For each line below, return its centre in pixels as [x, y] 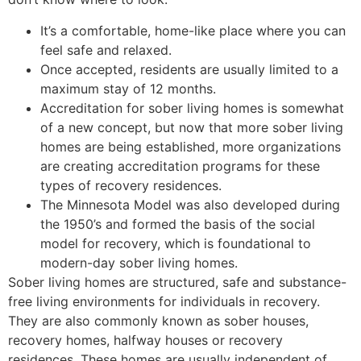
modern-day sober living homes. [139, 262]
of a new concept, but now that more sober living [192, 127]
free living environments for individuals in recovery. [164, 301]
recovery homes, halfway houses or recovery [145, 340]
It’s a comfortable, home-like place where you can [193, 30]
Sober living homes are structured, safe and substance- [177, 282]
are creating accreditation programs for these [180, 166]
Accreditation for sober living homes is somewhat [192, 108]
